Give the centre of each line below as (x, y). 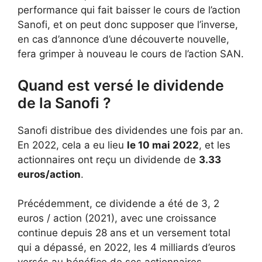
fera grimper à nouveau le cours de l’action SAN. (131, 54)
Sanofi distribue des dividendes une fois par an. (130, 130)
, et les (215, 145)
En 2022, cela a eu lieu (72, 145)
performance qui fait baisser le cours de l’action (129, 10)
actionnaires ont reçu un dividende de (108, 159)
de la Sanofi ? (64, 103)
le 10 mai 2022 (163, 145)
